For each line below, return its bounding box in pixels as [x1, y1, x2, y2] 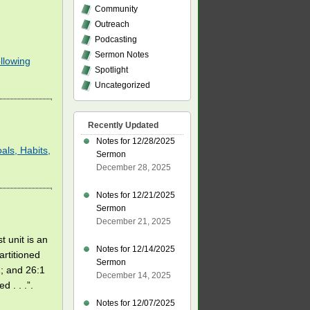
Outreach [95, 19, 129, 29]
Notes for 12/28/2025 [96, 136, 175, 146]
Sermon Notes [95, 50, 149, 60]
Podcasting [95, 35, 137, 44]
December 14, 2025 [96, 271, 171, 280]
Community [95, 4, 138, 14]
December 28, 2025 [96, 163, 171, 172]
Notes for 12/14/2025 [96, 244, 175, 254]
